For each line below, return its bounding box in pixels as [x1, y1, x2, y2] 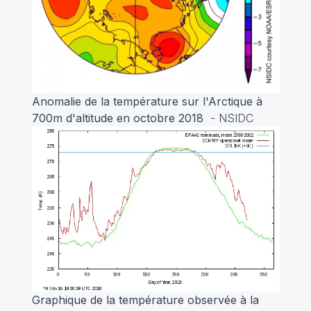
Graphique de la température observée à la [31, 292, 259, 307]
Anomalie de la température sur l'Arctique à [31, 94, 262, 108]
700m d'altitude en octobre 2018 [31, 110, 207, 125]
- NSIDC [206, 110, 253, 125]
